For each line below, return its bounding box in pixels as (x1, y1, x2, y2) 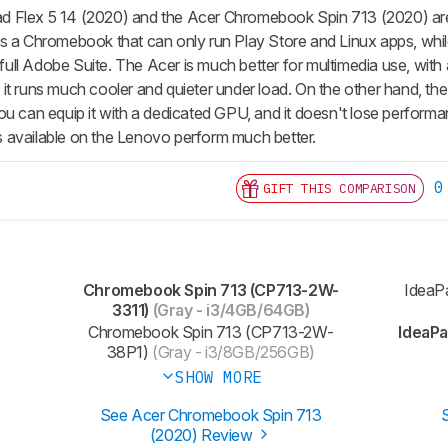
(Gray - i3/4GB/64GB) (148, 300, 310, 321)
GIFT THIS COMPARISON (263, 180, 416, 198)
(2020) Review (149, 425, 257, 446)
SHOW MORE (175, 367, 262, 388)
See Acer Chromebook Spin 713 (99, 405, 322, 426)
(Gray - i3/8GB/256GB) (148, 342, 315, 363)
